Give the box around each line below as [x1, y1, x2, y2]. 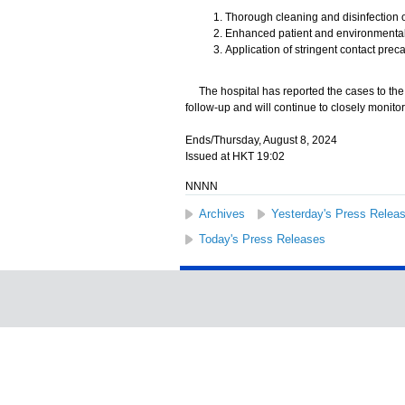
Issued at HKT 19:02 [184, 150, 285, 163]
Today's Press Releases [198, 232, 325, 246]
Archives [198, 207, 245, 221]
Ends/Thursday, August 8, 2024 [184, 134, 337, 146]
